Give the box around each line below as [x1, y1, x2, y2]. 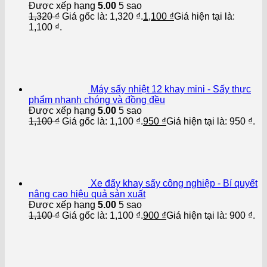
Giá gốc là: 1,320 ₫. [62, 11, 143, 21]
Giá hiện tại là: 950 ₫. [166, 116, 255, 126]
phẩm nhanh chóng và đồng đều [29, 94, 165, 105]
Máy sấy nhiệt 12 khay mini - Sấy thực [91, 83, 251, 94]
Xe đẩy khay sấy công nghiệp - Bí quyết [91, 178, 257, 188]
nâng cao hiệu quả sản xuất [29, 188, 145, 199]
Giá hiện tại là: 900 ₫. [166, 210, 255, 221]
